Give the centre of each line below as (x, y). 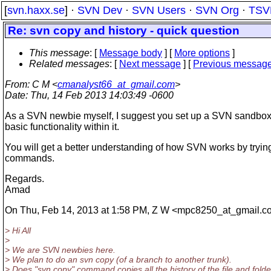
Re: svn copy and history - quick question (124, 31)
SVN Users (159, 10)
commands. (30, 158)
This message (59, 53)
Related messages (69, 64)
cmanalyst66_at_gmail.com (116, 84)
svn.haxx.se (36, 10)
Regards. (24, 179)
